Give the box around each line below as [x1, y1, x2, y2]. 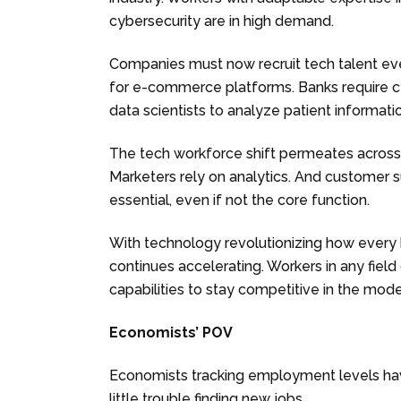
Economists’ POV [109, 323, 233, 341]
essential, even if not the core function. [109, 191, 370, 209]
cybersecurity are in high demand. [109, 12, 334, 30]
